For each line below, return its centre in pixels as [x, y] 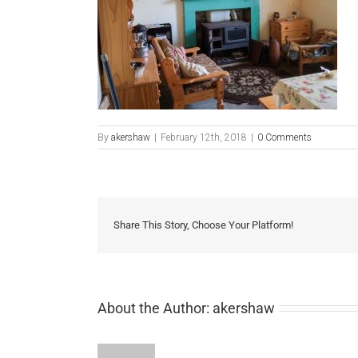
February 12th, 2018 [204, 137]
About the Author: [155, 308]
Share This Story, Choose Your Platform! [203, 225]
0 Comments [284, 137]
